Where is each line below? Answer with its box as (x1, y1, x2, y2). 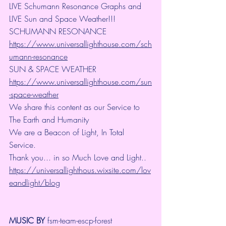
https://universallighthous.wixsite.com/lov (9, 164, 151, 176)
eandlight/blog (9, 177, 60, 189)
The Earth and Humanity (9, 114, 89, 126)
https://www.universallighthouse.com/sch (9, 38, 152, 50)
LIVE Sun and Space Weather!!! (9, 13, 116, 25)
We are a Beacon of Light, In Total (9, 127, 127, 138)
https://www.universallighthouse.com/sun (9, 76, 152, 88)
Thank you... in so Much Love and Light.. (9, 152, 149, 163)
